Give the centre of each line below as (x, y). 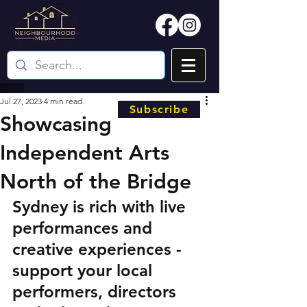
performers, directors (97, 292)
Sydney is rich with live (101, 207)
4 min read (63, 101)
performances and (85, 228)
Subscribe (159, 109)
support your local (85, 270)
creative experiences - (99, 249)
